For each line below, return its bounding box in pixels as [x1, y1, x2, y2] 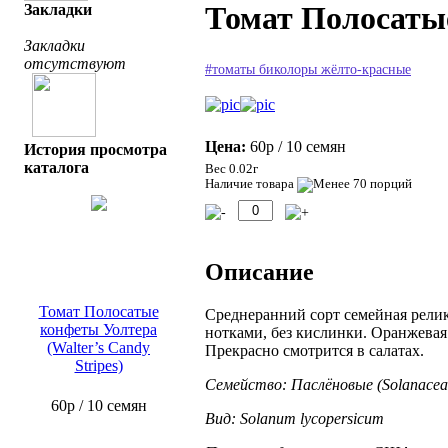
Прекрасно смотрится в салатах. [205, 341, 424, 359]
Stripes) [74, 356, 123, 374]
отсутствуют [24, 54, 126, 72]
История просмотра [24, 140, 167, 158]
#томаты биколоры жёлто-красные [205, 60, 411, 77]
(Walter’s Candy [47, 338, 150, 356]
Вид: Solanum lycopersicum [205, 409, 384, 427]
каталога [24, 158, 89, 176]
